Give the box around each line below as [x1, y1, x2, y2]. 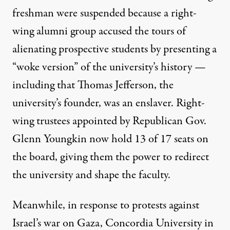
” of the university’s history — [74, 59, 206, 75]
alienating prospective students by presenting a [12, 41, 217, 57]
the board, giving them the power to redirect [12, 148, 209, 165]
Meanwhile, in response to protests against [12, 197, 199, 214]
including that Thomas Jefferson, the [12, 76, 174, 93]
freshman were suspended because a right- [12, 5, 197, 22]
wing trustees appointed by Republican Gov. [12, 112, 206, 129]
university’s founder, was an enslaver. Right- [12, 94, 205, 111]
